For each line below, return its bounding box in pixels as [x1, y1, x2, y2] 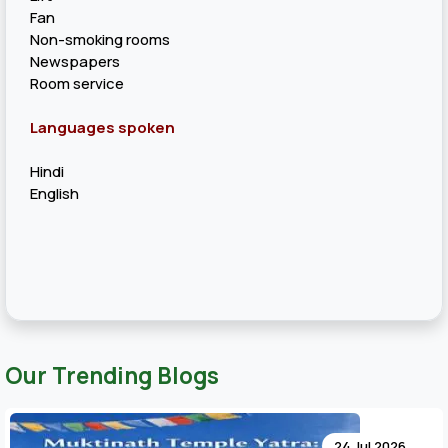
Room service [30, 73, 124, 94]
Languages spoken [30, 117, 175, 138]
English [30, 183, 79, 204]
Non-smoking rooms [30, 29, 170, 50]
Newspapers [30, 51, 120, 72]
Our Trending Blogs [5, 360, 219, 391]
